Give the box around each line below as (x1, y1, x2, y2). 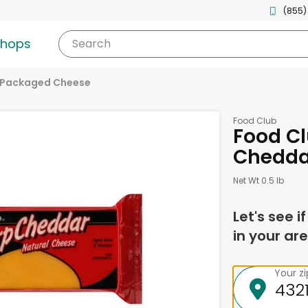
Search (71, 36, 111, 52)
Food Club (232, 115, 276, 126)
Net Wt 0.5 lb (232, 175, 284, 186)
